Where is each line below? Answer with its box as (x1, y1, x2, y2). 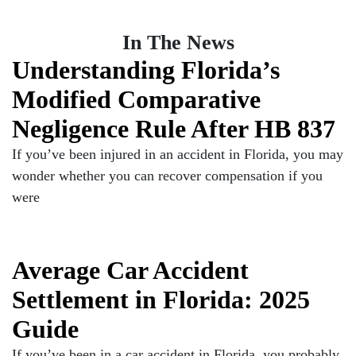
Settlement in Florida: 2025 (12, 286, 310, 314)
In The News (122, 31, 234, 54)
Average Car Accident (12, 257, 249, 284)
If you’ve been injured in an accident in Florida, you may (12, 146, 343, 162)
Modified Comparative (12, 86, 261, 114)
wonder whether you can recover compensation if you (12, 168, 323, 184)
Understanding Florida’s (12, 56, 280, 84)
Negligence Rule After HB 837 (12, 115, 335, 143)
